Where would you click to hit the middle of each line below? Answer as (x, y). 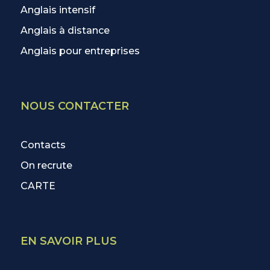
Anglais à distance (65, 31)
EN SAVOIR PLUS (69, 241)
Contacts (43, 145)
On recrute (47, 166)
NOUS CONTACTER (75, 106)
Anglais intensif (58, 10)
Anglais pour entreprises (80, 51)
